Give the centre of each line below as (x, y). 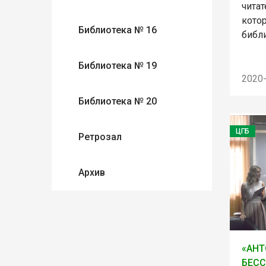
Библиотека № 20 (118, 101)
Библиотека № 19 (118, 66)
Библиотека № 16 (118, 30)
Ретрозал (100, 137)
